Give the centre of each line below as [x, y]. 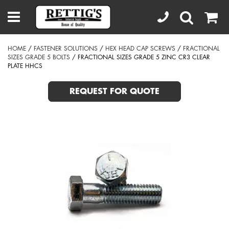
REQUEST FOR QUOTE [114, 91]
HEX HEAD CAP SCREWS [140, 49]
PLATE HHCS [25, 66]
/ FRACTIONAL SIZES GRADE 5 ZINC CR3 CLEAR [140, 57]
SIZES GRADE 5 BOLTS [39, 57]
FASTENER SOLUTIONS [66, 49]
